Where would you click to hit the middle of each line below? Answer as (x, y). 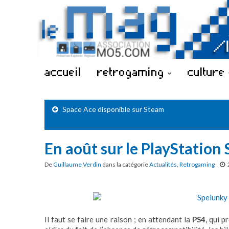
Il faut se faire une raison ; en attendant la (119, 219)
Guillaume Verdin (77, 164)
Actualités (163, 164)
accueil (63, 72)
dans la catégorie (125, 164)
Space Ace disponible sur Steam (113, 109)
